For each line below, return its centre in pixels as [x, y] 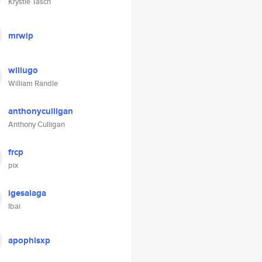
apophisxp [29, 240]
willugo [23, 70]
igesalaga [27, 193]
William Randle [33, 83]
